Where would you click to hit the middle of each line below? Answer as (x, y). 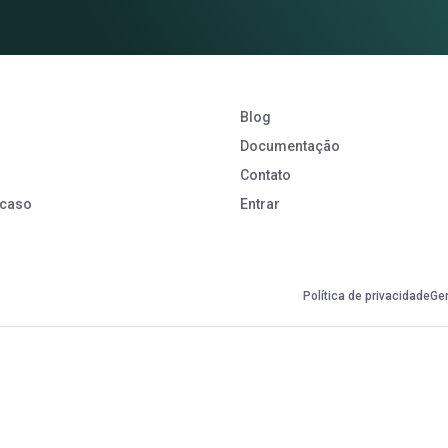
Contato (265, 175)
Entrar (260, 204)
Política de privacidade (366, 296)
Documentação (290, 146)
